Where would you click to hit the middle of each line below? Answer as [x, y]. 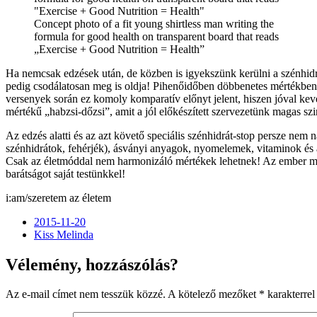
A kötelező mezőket [213, 294]
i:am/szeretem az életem [58, 197]
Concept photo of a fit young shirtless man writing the [154, 23]
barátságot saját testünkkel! [65, 173]
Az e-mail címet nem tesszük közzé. [86, 294]
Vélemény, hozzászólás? [92, 264]
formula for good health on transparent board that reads [156, 36]
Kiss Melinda [64, 234]
